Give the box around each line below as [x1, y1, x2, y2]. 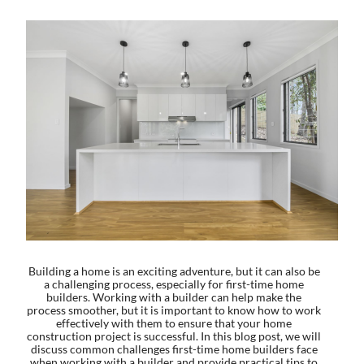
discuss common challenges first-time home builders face [30, 341, 318, 356]
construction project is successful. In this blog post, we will [27, 328, 321, 343]
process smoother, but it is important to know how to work [27, 302, 321, 317]
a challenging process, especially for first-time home [44, 276, 304, 291]
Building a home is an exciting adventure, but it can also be [28, 263, 320, 278]
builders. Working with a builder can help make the [46, 289, 301, 304]
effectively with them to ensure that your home [56, 315, 292, 330]
